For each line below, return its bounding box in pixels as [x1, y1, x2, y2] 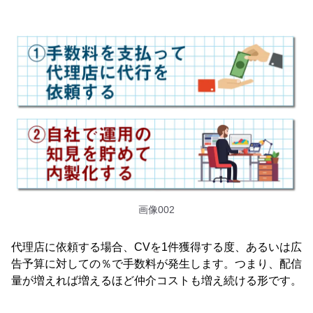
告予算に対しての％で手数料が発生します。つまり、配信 [11, 257, 302, 270]
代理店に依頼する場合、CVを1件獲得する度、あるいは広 [11, 240, 302, 253]
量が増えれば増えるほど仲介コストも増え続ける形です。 [11, 274, 302, 286]
